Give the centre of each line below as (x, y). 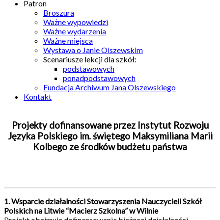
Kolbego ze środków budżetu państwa (110, 147)
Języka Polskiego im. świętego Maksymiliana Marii (110, 136)
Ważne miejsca (68, 41)
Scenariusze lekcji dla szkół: (90, 59)
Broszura (59, 13)
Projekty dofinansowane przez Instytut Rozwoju (110, 125)
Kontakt (38, 96)
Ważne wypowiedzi (76, 22)
